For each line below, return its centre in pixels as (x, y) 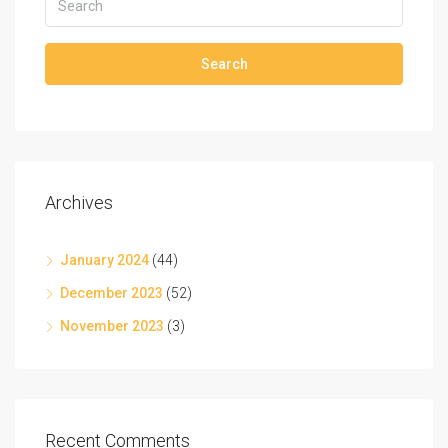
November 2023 (112, 325)
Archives (79, 202)
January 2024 (104, 259)
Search (224, 63)
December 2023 (111, 292)
